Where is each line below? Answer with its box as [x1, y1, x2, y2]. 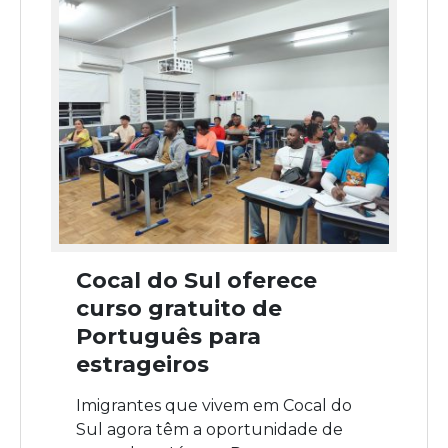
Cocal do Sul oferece [76, 267, 317, 295]
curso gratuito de [76, 295, 282, 323]
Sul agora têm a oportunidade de [76, 420, 343, 440]
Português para [76, 323, 261, 351]
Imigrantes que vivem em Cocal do [76, 396, 352, 416]
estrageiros [76, 351, 209, 379]
